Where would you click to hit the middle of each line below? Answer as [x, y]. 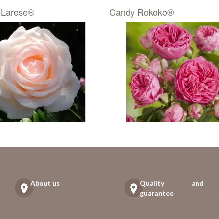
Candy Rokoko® [142, 12]
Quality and [172, 183]
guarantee [157, 193]
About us [45, 183]
